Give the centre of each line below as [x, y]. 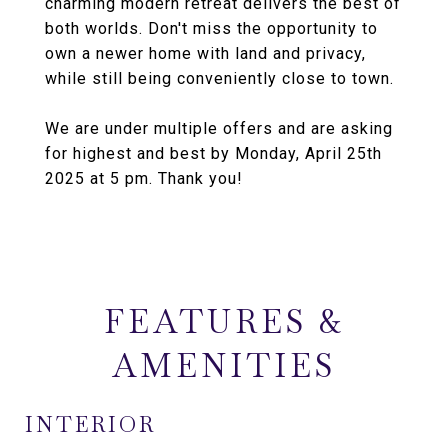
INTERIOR [90, 424]
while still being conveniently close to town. [219, 78]
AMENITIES [224, 365]
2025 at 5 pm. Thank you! [144, 178]
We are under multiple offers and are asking [219, 128]
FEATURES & [224, 321]
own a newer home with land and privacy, [205, 53]
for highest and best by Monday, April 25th [213, 153]
